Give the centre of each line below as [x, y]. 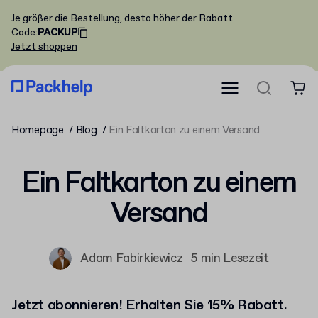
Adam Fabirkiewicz [132, 258]
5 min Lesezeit [230, 258]
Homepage [38, 131]
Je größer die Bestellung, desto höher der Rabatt [122, 18]
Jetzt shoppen [44, 47]
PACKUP [57, 33]
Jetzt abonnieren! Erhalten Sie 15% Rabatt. [149, 306]
